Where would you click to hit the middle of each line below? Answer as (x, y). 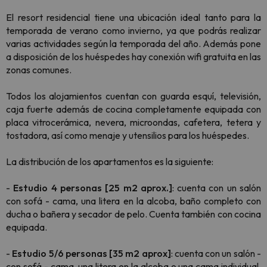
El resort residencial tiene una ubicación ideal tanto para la (133, 17)
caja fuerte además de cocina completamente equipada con (133, 109)
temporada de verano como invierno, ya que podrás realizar (133, 30)
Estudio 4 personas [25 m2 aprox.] (93, 188)
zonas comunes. (39, 70)
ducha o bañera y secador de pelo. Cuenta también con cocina (133, 214)
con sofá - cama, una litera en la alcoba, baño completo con (133, 201)
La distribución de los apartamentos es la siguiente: (110, 162)
